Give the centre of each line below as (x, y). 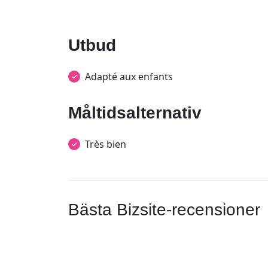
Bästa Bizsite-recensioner (164, 210)
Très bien (106, 144)
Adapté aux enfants (129, 77)
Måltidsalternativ (135, 113)
